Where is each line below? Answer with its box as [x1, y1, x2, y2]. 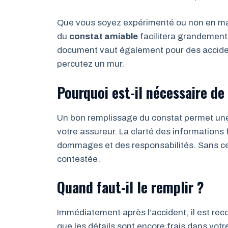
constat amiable [69, 32, 138, 41]
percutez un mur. [57, 59, 124, 69]
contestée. [57, 154, 100, 164]
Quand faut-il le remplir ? [57, 177, 204, 197]
